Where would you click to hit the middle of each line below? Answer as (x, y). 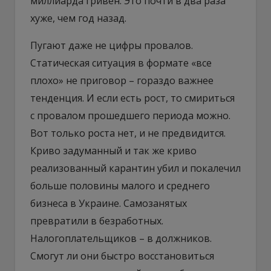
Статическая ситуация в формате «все (121, 63)
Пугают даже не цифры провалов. (112, 45)
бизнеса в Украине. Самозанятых (109, 203)
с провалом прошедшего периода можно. (130, 115)
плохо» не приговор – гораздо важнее (122, 80)
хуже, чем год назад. (78, 18)
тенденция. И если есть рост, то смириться (132, 98)
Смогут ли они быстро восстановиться (122, 256)
